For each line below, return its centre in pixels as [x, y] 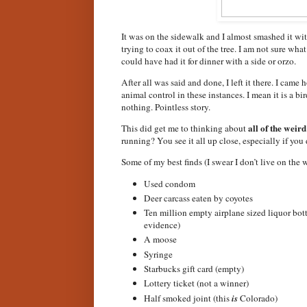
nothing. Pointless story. [166, 107]
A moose [160, 240]
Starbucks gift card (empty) [194, 269]
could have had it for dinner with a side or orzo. [209, 61]
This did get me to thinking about [185, 128]
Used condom [170, 183]
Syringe [158, 254]
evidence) [162, 225]
